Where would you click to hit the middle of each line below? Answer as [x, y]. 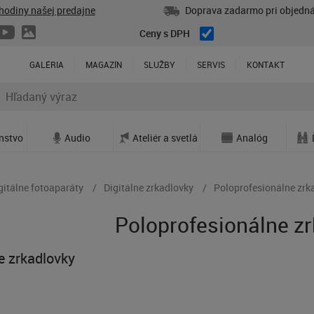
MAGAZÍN [104, 65]
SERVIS [211, 65]
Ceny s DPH [165, 34]
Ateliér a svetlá [165, 137]
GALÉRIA [47, 65]
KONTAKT [266, 65]
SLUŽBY [159, 65]
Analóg [252, 137]
